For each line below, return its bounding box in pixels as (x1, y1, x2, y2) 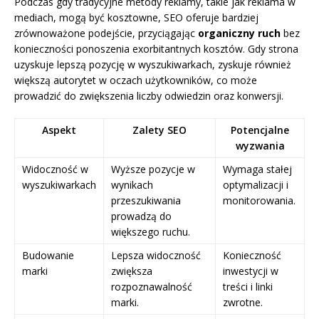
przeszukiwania (111, 194, 181, 208)
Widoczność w (22, 162, 88, 177)
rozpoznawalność (111, 280, 192, 294)
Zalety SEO (132, 123, 187, 137)
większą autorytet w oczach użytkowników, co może (14, 73, 257, 88)
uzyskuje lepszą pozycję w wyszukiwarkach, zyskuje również (14, 58, 291, 72)
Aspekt (42, 123, 76, 137)
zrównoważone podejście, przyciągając (14, 26, 198, 41)
